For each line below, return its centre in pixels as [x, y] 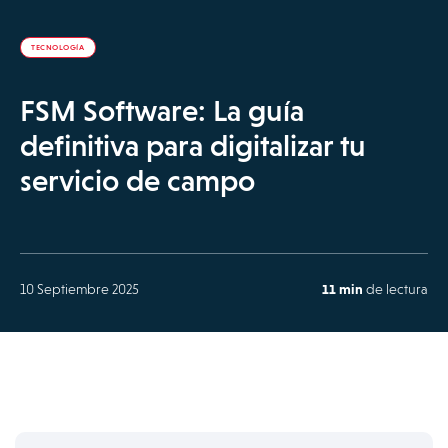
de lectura [395, 289]
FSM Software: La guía [162, 110]
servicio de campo [137, 180]
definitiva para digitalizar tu [193, 145]
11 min [342, 289]
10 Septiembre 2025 [79, 289]
